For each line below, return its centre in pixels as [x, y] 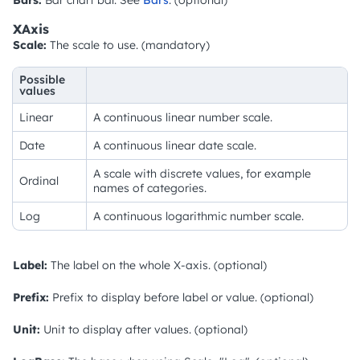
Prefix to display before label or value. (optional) [181, 297]
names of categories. [150, 188]
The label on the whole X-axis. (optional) [157, 265]
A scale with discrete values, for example [202, 173]
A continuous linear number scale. [183, 117]
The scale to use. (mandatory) [128, 45]
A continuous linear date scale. [175, 145]
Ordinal [39, 180]
